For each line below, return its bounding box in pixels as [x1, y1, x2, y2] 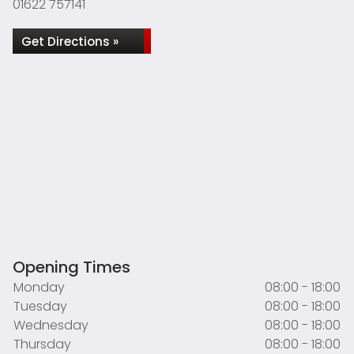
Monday [13, 278, 65, 296]
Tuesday [13, 297, 67, 315]
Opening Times [13, 256, 130, 278]
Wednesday [13, 316, 88, 334]
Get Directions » [21, 33, 119, 50]
